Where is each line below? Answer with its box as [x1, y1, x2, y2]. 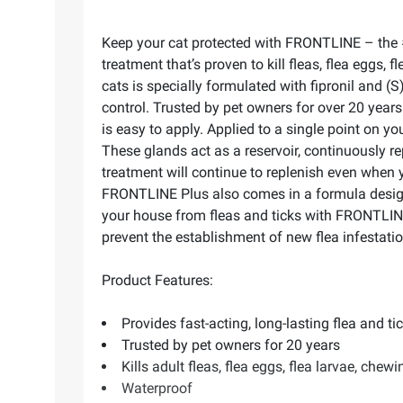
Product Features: [102, 271, 213, 289]
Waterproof [121, 379, 193, 397]
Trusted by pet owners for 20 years [121, 336, 340, 354]
